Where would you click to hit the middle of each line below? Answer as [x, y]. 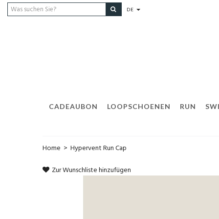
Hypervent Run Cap [99, 148]
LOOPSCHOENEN [139, 106]
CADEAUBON [73, 106]
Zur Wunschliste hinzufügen [91, 170]
